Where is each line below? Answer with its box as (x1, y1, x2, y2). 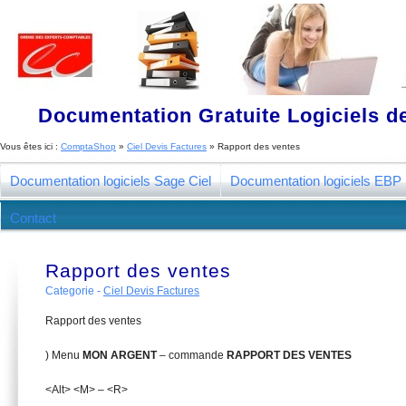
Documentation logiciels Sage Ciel (10, 173, 211, 188)
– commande (159, 349, 227, 362)
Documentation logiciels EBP (230, 173, 401, 188)
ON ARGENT (92, 349, 159, 362)
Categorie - (45, 285, 103, 297)
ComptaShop (61, 141, 116, 151)
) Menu (45, 349, 82, 362)
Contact (10, 210, 56, 226)
